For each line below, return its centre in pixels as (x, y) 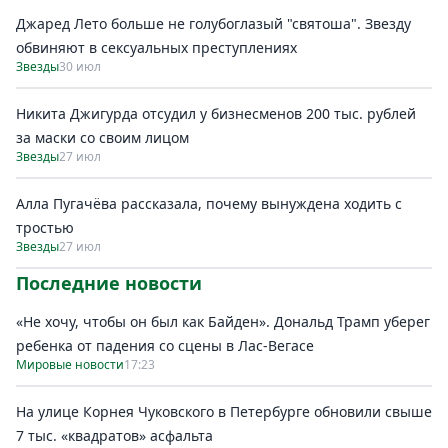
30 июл (80, 66)
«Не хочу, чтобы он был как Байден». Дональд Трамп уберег (223, 321)
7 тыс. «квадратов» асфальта (114, 435)
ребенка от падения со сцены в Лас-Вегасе (165, 345)
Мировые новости (70, 364)
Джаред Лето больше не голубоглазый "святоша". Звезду (213, 23)
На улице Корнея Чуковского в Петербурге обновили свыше (224, 411)
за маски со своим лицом (102, 137)
